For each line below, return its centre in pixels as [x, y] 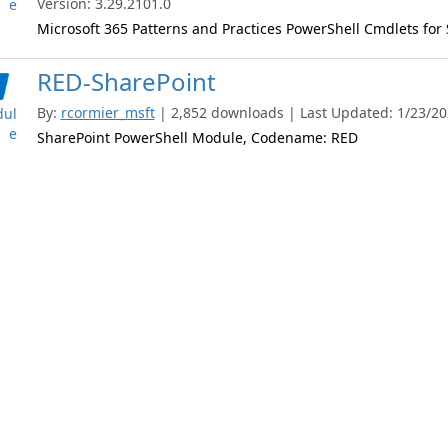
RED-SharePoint [126, 81]
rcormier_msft [107, 112]
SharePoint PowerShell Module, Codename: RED [197, 137]
